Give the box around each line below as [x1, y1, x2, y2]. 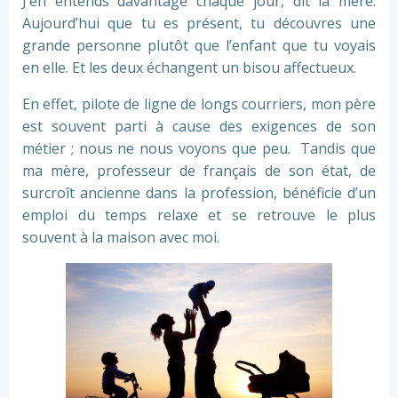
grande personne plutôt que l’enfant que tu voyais [22, 36, 376, 55]
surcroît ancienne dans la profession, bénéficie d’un [22, 183, 376, 203]
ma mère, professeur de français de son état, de [22, 161, 376, 180]
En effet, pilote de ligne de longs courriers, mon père [22, 94, 376, 114]
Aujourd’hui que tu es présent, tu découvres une [22, 13, 376, 33]
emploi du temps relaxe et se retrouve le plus [22, 205, 376, 225]
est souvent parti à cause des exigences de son [22, 116, 376, 136]
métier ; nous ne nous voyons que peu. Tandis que [22, 139, 376, 158]
